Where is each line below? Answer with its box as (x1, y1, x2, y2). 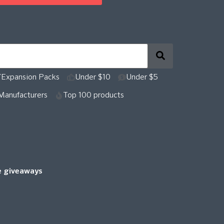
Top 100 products (63, 91, 124, 99)
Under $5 (126, 73, 158, 81)
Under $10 (75, 73, 110, 81)
